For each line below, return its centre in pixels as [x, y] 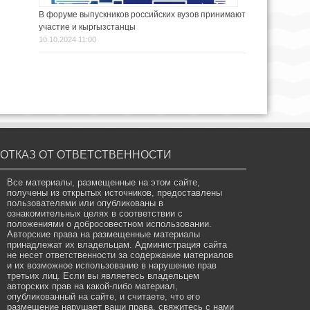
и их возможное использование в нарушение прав [112, 266]
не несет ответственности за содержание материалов [120, 255]
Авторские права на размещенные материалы [104, 235]
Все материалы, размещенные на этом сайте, [104, 183]
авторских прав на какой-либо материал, [93, 286]
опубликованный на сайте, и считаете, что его [104, 297]
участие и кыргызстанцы [87, 27]
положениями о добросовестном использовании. [110, 224]
